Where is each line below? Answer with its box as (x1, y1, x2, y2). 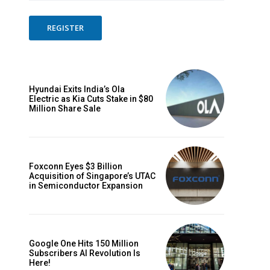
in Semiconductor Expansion (29, 180, 143, 190)
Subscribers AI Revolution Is (29, 248, 140, 258)
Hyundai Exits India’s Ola (29, 84, 125, 94)
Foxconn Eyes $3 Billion (29, 161, 122, 171)
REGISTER (47, 22, 84, 34)
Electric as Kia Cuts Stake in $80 (29, 93, 153, 104)
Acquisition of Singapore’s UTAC (29, 171, 155, 181)
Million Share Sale (29, 103, 101, 113)
